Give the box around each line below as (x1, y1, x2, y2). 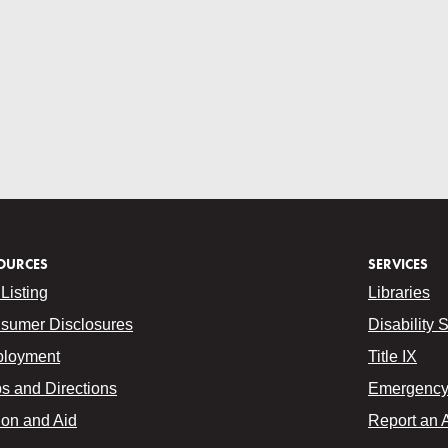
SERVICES (368, 255, 428, 273)
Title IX (368, 348, 417, 365)
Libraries (368, 284, 430, 301)
